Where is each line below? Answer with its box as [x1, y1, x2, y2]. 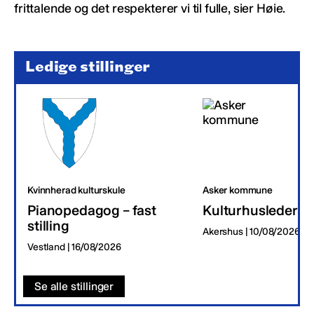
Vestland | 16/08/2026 [27, 240, 121, 253]
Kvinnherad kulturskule [27, 184, 125, 196]
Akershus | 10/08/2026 [203, 225, 300, 238]
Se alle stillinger [34, 279, 114, 293]
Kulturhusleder [203, 201, 298, 219]
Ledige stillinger [25, 57, 151, 75]
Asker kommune [203, 184, 273, 196]
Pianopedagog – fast [27, 201, 156, 219]
